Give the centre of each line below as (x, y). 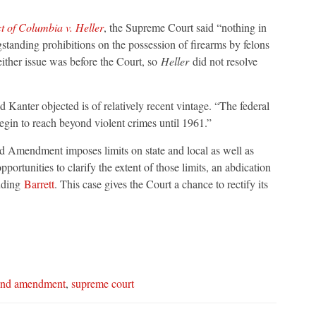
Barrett (39, 184)
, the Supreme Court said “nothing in (185, 28)
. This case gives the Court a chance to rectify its (161, 184)
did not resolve (223, 61)
